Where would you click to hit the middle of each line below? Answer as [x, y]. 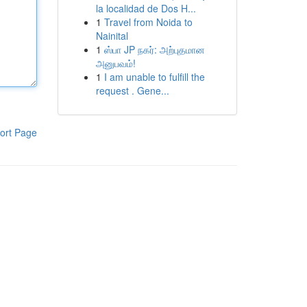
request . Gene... [132, 90]
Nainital [112, 36]
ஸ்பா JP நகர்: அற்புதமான [154, 49]
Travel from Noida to [148, 22]
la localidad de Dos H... [146, 8]
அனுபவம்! [115, 63]
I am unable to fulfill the [154, 77]
